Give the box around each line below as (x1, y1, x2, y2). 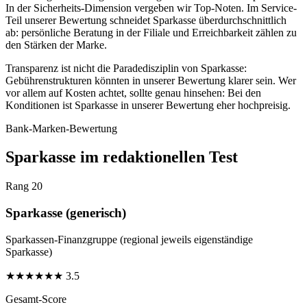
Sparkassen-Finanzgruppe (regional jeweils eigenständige (5, 233, 253, 245)
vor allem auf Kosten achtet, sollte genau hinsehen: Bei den (5, 86, 261, 99)
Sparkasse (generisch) (5, 206, 126, 221)
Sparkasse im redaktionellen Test (5, 148, 238, 167)
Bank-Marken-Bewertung (5, 122, 117, 134)
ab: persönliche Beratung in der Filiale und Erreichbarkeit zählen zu (5, 26, 297, 38)
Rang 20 (5, 180, 42, 193)
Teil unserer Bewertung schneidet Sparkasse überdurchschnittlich (5, 14, 286, 26)
